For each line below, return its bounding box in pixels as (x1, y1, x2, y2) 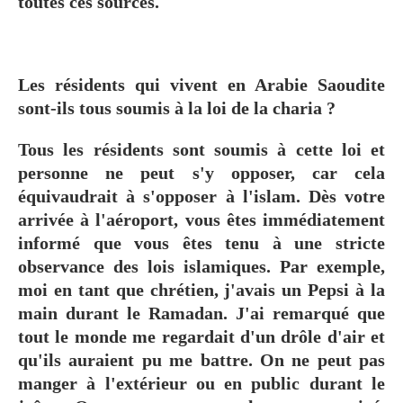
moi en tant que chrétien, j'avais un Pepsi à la (18, 279, 385, 300)
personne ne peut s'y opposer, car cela (18, 162, 385, 183)
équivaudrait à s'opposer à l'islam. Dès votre (18, 185, 385, 206)
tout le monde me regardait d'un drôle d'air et (18, 326, 385, 346)
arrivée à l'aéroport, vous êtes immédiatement (18, 209, 385, 229)
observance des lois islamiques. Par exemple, (18, 255, 385, 276)
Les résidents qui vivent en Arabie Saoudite (18, 74, 385, 94)
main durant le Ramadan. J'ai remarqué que (18, 302, 385, 323)
